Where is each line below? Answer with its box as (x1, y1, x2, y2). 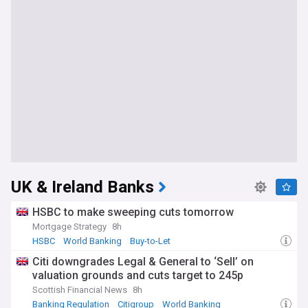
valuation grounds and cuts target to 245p (32, 269, 243, 282)
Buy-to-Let (130, 236, 170, 246)
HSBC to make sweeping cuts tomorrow (32, 206, 234, 219)
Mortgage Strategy (32, 221, 107, 232)
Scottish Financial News (32, 285, 127, 295)
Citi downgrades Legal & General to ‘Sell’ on (32, 255, 254, 268)
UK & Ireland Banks (11, 175, 154, 199)
